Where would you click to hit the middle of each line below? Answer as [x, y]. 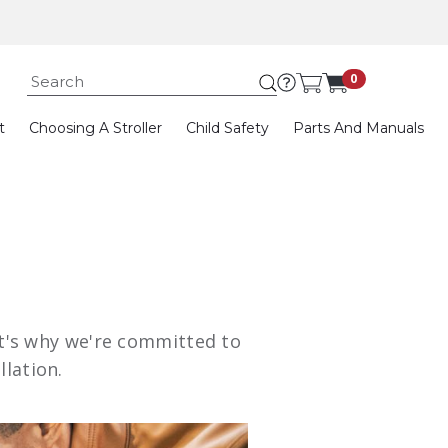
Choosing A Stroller [95, 128]
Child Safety [227, 128]
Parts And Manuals [358, 128]
